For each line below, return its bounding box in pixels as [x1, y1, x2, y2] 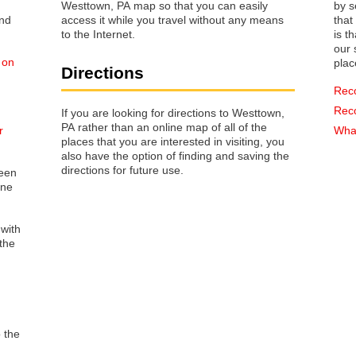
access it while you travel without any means [61, 14, 284, 27]
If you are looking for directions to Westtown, [61, 106, 284, 119]
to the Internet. [61, 28, 135, 41]
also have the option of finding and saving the [61, 149, 289, 162]
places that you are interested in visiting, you [61, 134, 119, 148]
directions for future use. [61, 163, 184, 176]
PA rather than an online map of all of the [61, 120, 267, 133]
